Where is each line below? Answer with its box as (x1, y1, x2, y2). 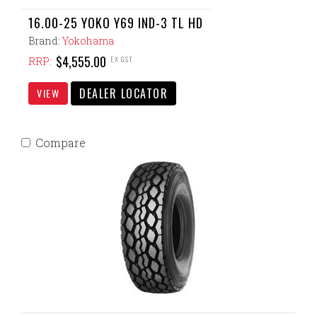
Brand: (28, 34, 62, 47)
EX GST (110, 53, 133, 64)
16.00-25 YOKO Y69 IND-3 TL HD (28, 13, 203, 32)
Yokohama (62, 34, 114, 47)
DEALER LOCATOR (79, 85, 168, 102)
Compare (35, 135, 86, 150)
